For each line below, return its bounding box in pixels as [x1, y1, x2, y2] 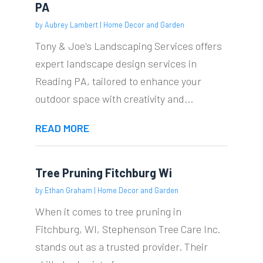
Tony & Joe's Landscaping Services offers [35, 39, 222, 52]
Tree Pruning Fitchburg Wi [35, 165, 172, 180]
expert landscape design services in [35, 56, 197, 70]
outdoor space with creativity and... [35, 92, 193, 105]
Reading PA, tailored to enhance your [35, 74, 201, 87]
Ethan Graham [44, 185, 92, 195]
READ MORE [35, 121, 89, 134]
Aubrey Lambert [44, 19, 98, 29]
